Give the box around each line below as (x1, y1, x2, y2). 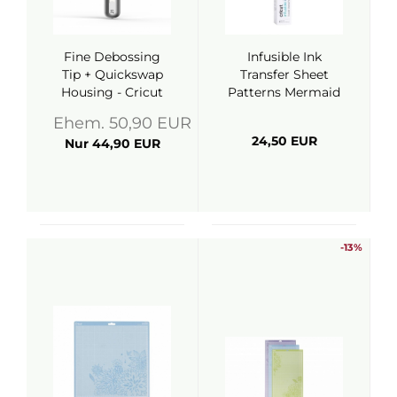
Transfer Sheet (239, 66, 329, 82)
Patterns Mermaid (228, 84, 340, 100)
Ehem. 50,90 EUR (53, 113, 191, 133)
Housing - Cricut (61, 84, 163, 100)
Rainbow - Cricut (232, 102, 336, 118)
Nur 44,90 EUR (64, 136, 160, 152)
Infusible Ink (246, 49, 322, 65)
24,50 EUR (251, 133, 317, 149)
